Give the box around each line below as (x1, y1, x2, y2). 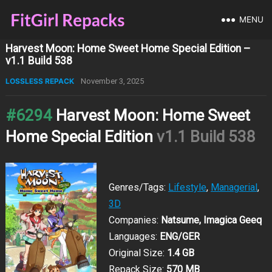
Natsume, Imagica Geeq (160, 214, 262, 226)
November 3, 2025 (80, 76, 144, 86)
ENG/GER (159, 231, 200, 242)
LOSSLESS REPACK (5, 76, 74, 86)
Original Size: (108, 247, 167, 259)
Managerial (210, 182, 257, 193)
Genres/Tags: (108, 182, 168, 193)
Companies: (108, 214, 161, 226)
